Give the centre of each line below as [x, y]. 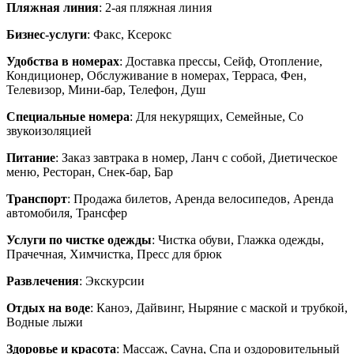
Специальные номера [68, 117]
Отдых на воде [48, 308]
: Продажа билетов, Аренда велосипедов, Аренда [200, 199]
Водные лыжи [45, 322]
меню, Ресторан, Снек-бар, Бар [90, 172]
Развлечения [43, 281]
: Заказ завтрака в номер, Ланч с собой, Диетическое [196, 158]
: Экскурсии [112, 281]
